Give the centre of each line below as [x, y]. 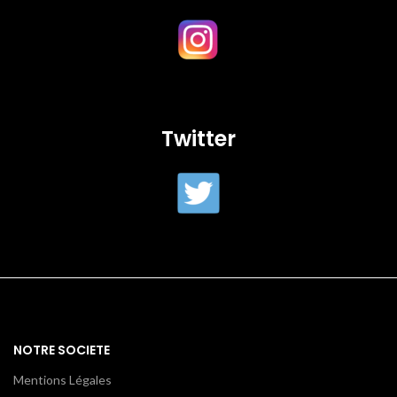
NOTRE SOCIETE [62, 350]
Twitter [198, 138]
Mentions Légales [62, 379]
